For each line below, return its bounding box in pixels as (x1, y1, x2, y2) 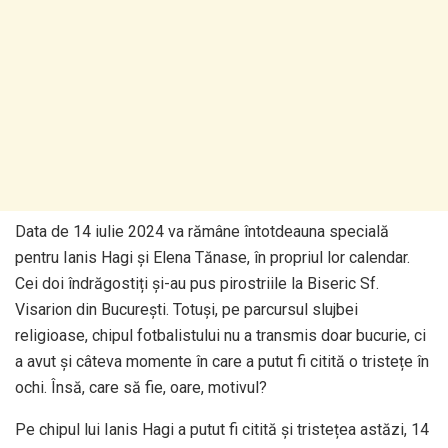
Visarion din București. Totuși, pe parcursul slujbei (15, 300, 358, 319)
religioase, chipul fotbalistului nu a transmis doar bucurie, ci (15, 326, 426, 345)
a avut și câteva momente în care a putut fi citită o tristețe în (15, 352, 429, 371)
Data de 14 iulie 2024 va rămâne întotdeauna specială (15, 222, 389, 241)
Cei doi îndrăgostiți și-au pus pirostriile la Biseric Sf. (15, 274, 379, 293)
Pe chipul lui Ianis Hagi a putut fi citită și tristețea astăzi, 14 (15, 420, 429, 439)
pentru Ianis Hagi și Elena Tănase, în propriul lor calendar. (15, 248, 410, 267)
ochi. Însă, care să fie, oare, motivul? (15, 378, 267, 397)
